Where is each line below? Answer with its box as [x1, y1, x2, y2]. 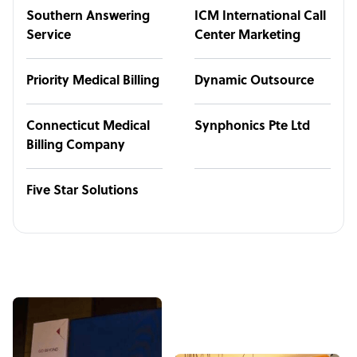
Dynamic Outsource [194, 74, 314, 88]
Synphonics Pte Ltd [194, 120, 310, 134]
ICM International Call [194, 10, 326, 24]
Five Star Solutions [26, 184, 139, 198]
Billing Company [26, 139, 125, 153]
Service [26, 29, 71, 43]
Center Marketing [194, 29, 300, 43]
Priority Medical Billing [26, 74, 159, 88]
